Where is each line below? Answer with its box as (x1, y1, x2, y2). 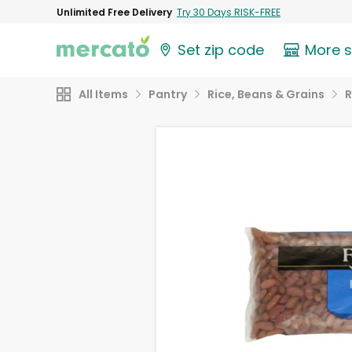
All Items (79, 86, 128, 102)
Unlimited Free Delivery (57, 5, 172, 19)
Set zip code (178, 40, 265, 60)
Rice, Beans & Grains (207, 86, 324, 102)
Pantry (148, 86, 187, 102)
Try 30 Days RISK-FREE (177, 5, 280, 19)
